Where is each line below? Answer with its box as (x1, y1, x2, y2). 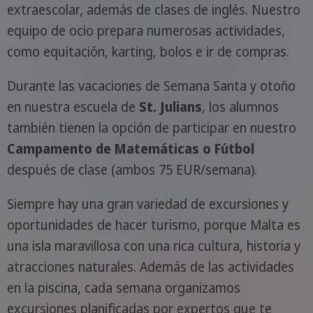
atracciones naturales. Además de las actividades (6, 257, 294, 276)
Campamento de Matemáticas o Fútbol (6, 139, 254, 158)
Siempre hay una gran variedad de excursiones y (6, 194, 289, 213)
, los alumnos (201, 97, 279, 116)
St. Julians (138, 97, 202, 116)
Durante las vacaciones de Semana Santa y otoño (6, 76, 296, 95)
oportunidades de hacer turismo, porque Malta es (6, 215, 300, 234)
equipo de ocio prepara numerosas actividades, (6, 21, 285, 40)
